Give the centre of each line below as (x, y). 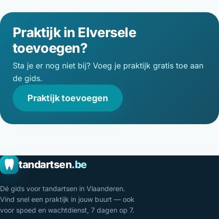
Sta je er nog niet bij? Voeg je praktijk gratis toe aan (108, 66)
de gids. (27, 78)
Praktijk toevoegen (67, 98)
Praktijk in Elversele (74, 32)
